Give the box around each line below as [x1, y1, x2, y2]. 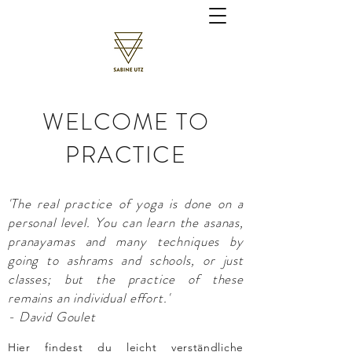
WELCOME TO [42, 105, 209, 138]
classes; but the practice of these [8, 269, 244, 288]
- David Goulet [8, 307, 96, 326]
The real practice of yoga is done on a [10, 194, 244, 213]
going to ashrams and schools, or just [8, 251, 244, 269]
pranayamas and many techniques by [8, 232, 244, 251]
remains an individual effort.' [8, 288, 170, 307]
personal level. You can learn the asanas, [8, 213, 244, 232]
